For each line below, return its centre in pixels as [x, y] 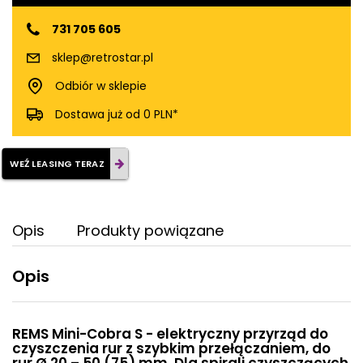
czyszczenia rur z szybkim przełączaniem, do [171, 349]
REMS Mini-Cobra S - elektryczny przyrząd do [170, 334]
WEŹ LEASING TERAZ [58, 164]
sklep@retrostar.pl [102, 57]
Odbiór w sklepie [100, 85]
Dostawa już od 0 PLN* [116, 114]
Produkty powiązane [150, 231]
